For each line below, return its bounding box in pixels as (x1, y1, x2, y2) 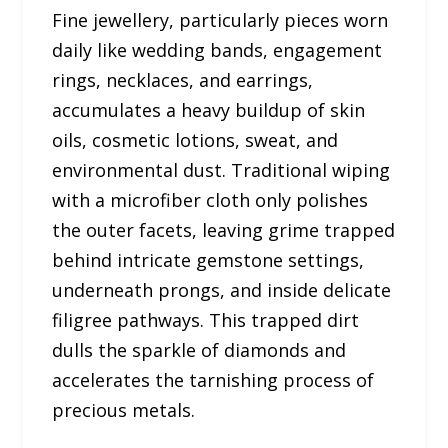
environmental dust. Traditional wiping (52, 157, 391, 182)
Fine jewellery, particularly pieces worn (52, 7, 389, 32)
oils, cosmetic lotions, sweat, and (52, 127, 339, 152)
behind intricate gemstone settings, (52, 247, 365, 272)
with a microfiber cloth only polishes (52, 187, 369, 212)
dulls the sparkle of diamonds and (52, 337, 347, 362)
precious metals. (52, 397, 196, 422)
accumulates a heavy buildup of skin (52, 97, 366, 122)
